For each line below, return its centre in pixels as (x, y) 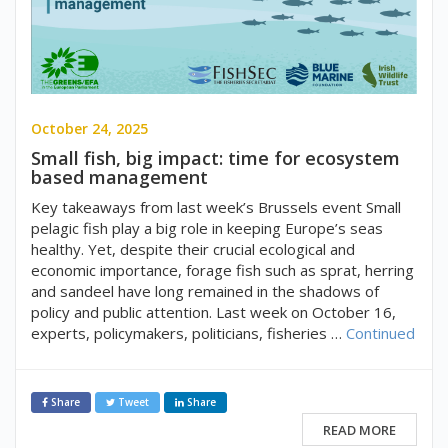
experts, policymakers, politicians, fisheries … (188, 333)
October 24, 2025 (89, 129)
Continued (380, 333)
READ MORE (359, 429)
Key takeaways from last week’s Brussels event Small (216, 207)
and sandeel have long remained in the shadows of (205, 291)
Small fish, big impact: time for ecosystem (215, 158)
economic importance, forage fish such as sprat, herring (222, 270)
